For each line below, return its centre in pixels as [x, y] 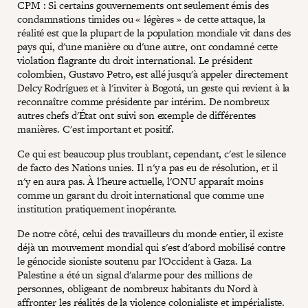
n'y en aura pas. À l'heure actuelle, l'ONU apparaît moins [141, 181]
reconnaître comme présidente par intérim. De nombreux [143, 101]
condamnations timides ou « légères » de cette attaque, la [142, 19]
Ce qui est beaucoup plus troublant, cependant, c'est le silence [152, 153]
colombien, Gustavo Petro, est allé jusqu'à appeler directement [153, 74]
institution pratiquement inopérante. [97, 208]
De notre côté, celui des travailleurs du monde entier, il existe [150, 233]
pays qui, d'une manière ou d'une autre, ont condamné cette [148, 46]
